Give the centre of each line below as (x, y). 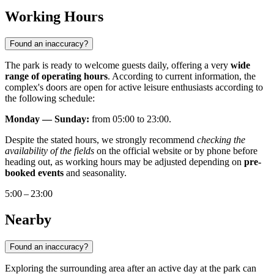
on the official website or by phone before (176, 151)
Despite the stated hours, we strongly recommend (101, 140)
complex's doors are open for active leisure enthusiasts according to (134, 87)
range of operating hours (56, 76)
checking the (221, 140)
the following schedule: (50, 98)
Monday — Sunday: (47, 119)
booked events (34, 173)
